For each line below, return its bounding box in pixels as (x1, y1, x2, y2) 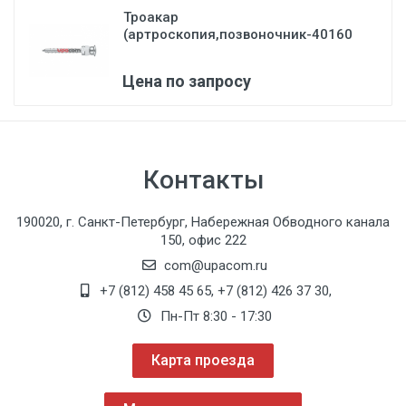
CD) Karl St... (123, 43, 203, 60)
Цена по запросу (122, 72, 251, 91)
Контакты (142, 165, 264, 195)
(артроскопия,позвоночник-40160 (123, 26, 353, 43)
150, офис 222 (159, 232, 246, 248)
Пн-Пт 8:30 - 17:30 (156, 308, 272, 324)
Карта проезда (151, 352, 255, 369)
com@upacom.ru (164, 257, 267, 274)
